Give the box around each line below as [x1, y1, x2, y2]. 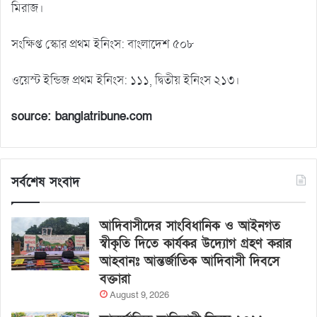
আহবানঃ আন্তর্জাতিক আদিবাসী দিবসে [100, 253, 279, 270]
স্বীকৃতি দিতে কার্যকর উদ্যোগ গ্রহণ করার [100, 235, 292, 252]
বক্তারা [100, 270, 130, 287]
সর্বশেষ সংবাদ [11, 173, 80, 190]
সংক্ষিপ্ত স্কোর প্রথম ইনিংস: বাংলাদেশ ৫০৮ [11, 35, 195, 52]
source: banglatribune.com [11, 108, 152, 125]
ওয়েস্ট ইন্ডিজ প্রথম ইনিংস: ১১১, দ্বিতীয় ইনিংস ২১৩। [11, 71, 240, 88]
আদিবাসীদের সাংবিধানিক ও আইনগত [100, 217, 280, 234]
